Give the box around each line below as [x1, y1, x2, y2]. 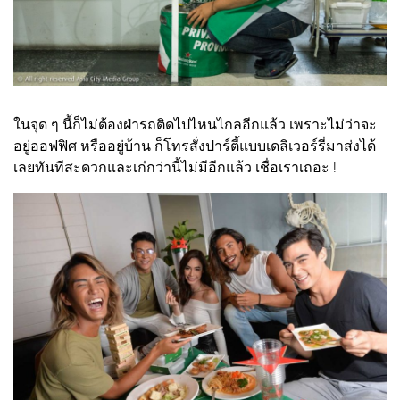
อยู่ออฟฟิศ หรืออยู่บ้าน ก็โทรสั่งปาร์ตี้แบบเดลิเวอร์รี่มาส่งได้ [13, 137, 376, 154]
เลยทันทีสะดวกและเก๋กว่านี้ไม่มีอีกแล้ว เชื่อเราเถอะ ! [13, 158, 337, 176]
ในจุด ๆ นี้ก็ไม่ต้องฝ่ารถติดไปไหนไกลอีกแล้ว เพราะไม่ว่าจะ [13, 115, 377, 133]
